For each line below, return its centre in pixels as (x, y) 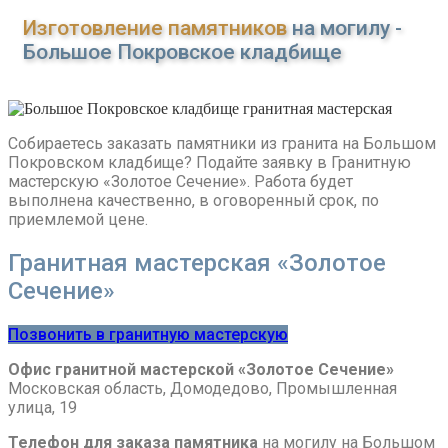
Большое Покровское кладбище (182, 52)
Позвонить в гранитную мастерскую (148, 335)
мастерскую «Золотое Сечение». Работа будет (180, 182)
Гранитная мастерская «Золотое (197, 263)
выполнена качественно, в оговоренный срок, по (193, 201)
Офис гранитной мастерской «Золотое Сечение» (201, 370)
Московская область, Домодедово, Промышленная (202, 389)
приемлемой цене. (78, 220)
